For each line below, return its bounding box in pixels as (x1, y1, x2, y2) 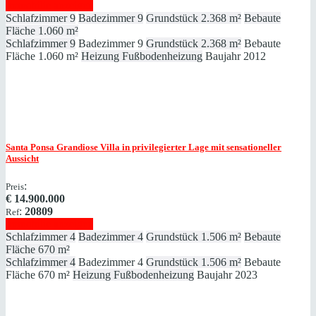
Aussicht (6, 152, 39, 164)
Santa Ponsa (6, 141, 54, 152)
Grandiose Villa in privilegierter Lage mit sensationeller (54, 141, 281, 152)
